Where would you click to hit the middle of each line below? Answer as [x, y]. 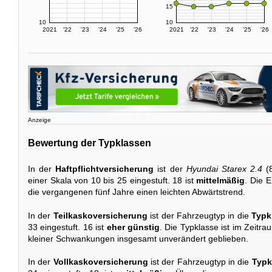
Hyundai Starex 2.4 [224, 169]
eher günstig [133, 227]
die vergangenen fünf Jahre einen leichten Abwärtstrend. [137, 192]
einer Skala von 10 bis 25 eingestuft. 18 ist [112, 181]
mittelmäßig [221, 181]
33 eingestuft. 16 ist [67, 227]
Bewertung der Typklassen [90, 143]
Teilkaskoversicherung [100, 215]
